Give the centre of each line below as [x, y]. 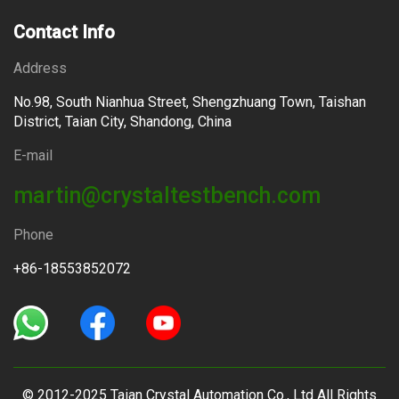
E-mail [33, 156]
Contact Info [64, 33]
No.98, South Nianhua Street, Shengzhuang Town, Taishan [190, 102]
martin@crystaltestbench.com [167, 196]
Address [40, 69]
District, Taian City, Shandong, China [122, 122]
